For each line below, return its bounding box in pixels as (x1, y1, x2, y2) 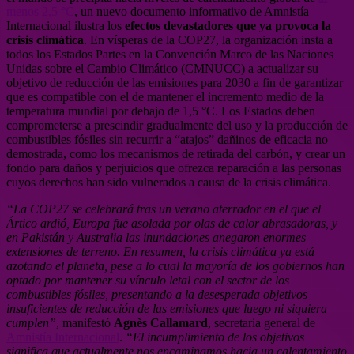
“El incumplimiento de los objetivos (126, 330, 304, 344)
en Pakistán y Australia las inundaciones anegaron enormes (6, 230, 306, 244)
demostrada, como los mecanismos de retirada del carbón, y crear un (6, 146, 345, 160)
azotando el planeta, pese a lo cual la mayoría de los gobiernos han (6, 258, 345, 273)
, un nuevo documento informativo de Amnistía (74, 4, 309, 18)
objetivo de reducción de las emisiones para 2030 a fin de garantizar (6, 75, 343, 89)
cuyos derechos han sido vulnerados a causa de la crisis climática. (6, 175, 331, 189)
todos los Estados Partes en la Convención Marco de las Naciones (6, 47, 333, 61)
